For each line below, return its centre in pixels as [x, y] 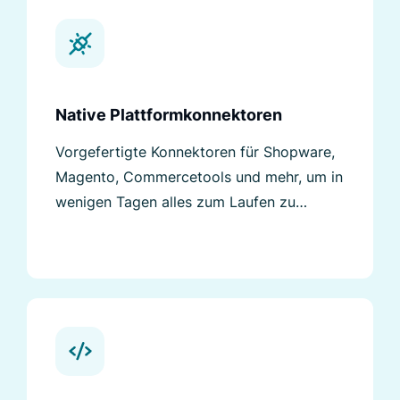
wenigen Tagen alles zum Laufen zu [175, 202]
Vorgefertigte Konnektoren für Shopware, [195, 152]
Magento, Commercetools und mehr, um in [199, 177]
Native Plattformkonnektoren [169, 115]
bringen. [83, 227]
